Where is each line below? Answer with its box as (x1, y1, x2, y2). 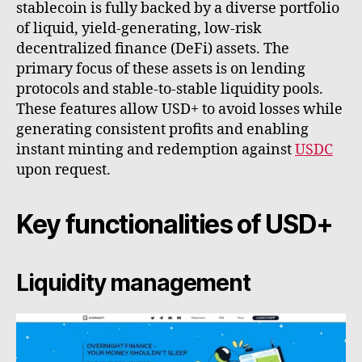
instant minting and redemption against (16, 140, 295, 159)
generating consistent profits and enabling (16, 120, 309, 139)
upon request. (16, 160, 111, 179)
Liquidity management (16, 268, 250, 297)
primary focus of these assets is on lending (16, 59, 305, 78)
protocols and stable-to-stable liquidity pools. (16, 79, 323, 99)
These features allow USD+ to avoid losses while (16, 99, 343, 119)
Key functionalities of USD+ (16, 208, 334, 240)
